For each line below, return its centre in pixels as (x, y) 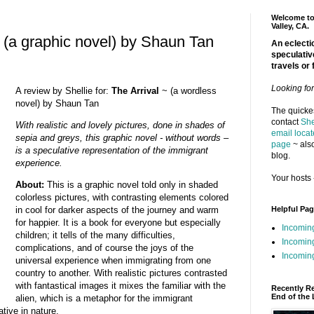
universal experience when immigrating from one (113, 261)
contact (286, 122)
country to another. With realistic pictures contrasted (121, 273)
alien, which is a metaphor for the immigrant (104, 299)
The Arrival (134, 90)
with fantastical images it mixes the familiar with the (120, 286)
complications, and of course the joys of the (104, 248)
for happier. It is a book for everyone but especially (118, 223)
